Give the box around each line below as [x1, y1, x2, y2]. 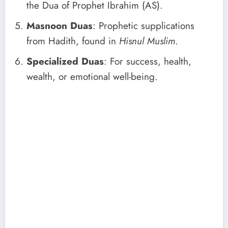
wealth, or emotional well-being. [26, 69, 158, 83]
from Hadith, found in [26, 34, 119, 48]
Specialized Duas [26, 54, 104, 68]
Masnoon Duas [26, 18, 93, 33]
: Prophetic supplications [93, 18, 194, 33]
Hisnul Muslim [119, 34, 175, 48]
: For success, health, [104, 54, 191, 68]
